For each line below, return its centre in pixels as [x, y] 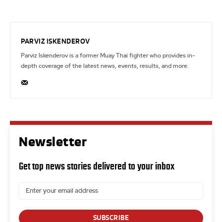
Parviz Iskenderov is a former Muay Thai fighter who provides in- [108, 56]
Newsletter [53, 142]
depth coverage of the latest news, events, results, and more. [105, 66]
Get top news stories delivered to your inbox [97, 166]
